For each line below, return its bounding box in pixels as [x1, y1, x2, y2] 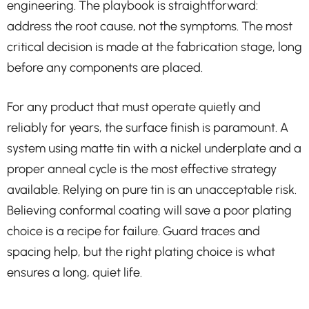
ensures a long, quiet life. [7, 264, 142, 280]
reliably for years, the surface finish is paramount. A [7, 119, 288, 135]
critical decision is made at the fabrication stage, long [7, 39, 302, 54]
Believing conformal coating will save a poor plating [7, 202, 292, 218]
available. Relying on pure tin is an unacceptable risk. [7, 181, 297, 197]
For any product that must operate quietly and [7, 99, 261, 114]
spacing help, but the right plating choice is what [7, 243, 275, 259]
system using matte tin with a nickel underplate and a [7, 140, 301, 156]
